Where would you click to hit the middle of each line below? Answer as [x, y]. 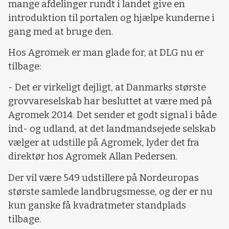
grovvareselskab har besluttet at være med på [110, 101]
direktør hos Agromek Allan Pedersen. [93, 157]
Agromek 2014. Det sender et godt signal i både [112, 115]
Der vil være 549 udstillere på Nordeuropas [104, 178]
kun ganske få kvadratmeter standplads [97, 205]
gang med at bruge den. [61, 31]
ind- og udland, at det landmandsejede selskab [112, 129]
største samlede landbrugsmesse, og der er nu [110, 191]
